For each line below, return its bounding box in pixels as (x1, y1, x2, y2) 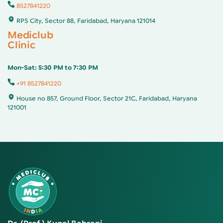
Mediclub (7, 29, 53, 41)
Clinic (7, 39, 35, 51)
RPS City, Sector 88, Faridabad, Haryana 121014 (16, 17, 155, 24)
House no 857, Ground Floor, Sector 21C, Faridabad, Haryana (16, 95, 197, 102)
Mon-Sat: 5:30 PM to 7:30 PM (7, 64, 98, 71)
